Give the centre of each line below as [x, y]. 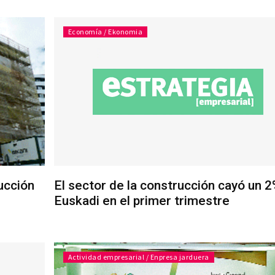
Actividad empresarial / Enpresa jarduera [138, 257]
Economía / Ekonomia [105, 32]
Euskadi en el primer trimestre [141, 201]
